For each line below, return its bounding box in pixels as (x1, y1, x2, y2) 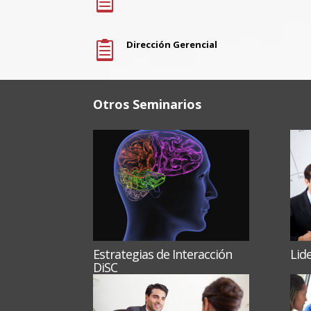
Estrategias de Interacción (93, 245, 233, 262)
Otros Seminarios (93, 95, 205, 112)
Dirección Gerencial (126, 38, 217, 51)
